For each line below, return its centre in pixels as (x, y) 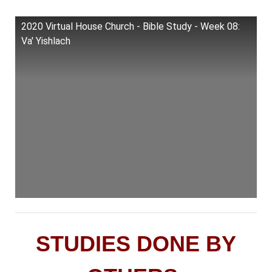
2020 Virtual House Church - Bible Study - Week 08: (131, 26)
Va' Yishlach (46, 41)
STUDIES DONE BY (136, 243)
